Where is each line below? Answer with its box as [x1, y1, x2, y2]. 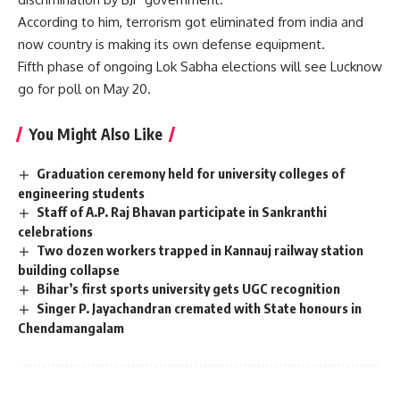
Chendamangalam [18, 319, 124, 336]
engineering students [18, 184, 145, 201]
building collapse [18, 261, 120, 278]
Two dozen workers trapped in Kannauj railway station [37, 241, 364, 258]
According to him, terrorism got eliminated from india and [18, 13, 363, 31]
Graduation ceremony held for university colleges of [37, 165, 346, 182]
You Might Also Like [29, 124, 162, 145]
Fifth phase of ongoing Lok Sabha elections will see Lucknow [18, 58, 382, 76]
